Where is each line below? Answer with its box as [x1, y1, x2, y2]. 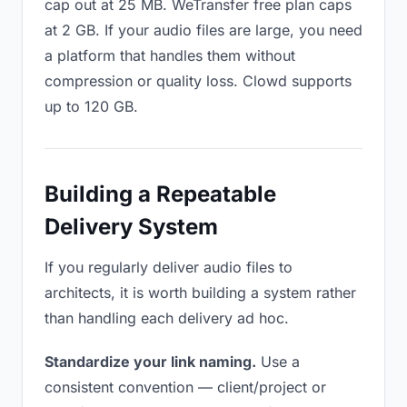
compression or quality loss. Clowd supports [45, 72, 352, 90]
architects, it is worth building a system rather [45, 283, 356, 302]
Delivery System [45, 213, 218, 240]
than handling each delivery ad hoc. [45, 309, 289, 327]
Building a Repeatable [45, 181, 276, 207]
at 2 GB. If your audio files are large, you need [45, 21, 362, 39]
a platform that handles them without [45, 46, 295, 65]
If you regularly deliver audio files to [45, 258, 293, 276]
